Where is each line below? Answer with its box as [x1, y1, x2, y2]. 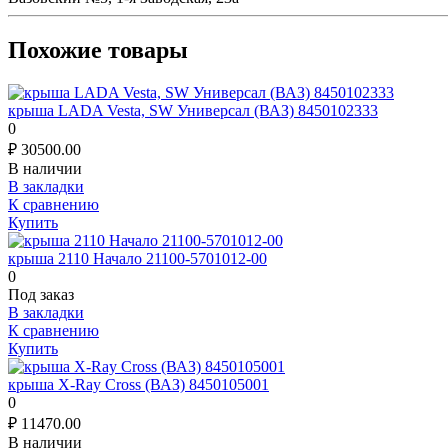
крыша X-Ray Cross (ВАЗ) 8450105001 [8, 373, 269, 391]
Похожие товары [8, 35, 188, 62]
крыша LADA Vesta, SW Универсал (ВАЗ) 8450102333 [8, 99, 378, 117]
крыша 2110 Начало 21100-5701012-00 [8, 247, 267, 265]
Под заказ [8, 283, 74, 301]
